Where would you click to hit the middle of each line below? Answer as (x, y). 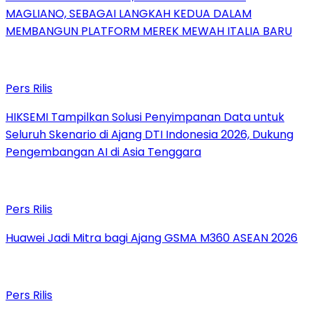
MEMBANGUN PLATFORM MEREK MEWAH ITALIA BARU (149, 31)
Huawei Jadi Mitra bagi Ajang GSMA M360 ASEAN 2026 (152, 238)
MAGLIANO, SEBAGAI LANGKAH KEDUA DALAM (129, 13)
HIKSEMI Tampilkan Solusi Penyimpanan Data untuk (145, 117)
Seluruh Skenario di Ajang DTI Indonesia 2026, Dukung (150, 134)
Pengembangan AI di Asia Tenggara (103, 152)
